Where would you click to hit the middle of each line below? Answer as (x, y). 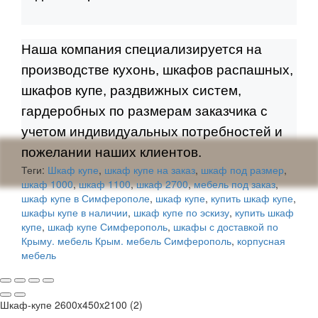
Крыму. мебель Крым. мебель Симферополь (126, 241)
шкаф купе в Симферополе (86, 198)
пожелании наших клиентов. (111, 152)
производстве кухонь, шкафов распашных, (157, 70)
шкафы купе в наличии (75, 212)
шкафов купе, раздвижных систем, (131, 91)
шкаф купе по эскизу (181, 212)
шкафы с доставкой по (226, 226)
